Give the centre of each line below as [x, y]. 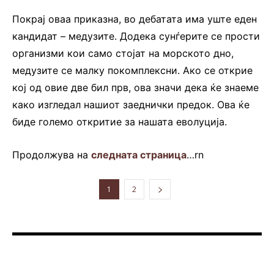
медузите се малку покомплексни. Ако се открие [132, 70]
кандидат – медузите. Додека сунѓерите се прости [136, 36]
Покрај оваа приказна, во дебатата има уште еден [135, 19]
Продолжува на [52, 154]
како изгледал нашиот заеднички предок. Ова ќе [131, 104]
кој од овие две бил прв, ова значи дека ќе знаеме [135, 87]
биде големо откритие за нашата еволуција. [120, 121]
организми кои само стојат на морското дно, [123, 53]
